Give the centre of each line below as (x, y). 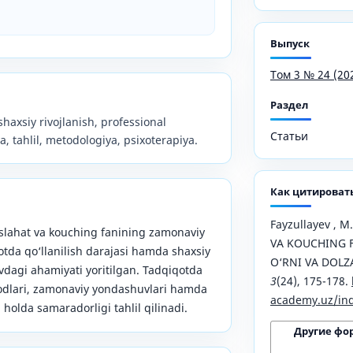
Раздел (289, 104)
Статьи (289, 136)
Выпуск (290, 43)
